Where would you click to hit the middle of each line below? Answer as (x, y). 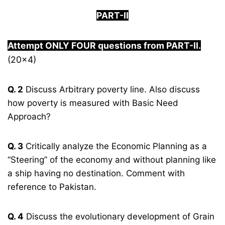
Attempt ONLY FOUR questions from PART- (101, 46)
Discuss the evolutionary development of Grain (119, 217)
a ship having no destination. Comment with (96, 174)
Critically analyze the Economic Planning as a (115, 146)
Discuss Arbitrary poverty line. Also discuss (112, 90)
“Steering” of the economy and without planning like (112, 160)
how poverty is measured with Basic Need (93, 103)
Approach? (29, 117)
